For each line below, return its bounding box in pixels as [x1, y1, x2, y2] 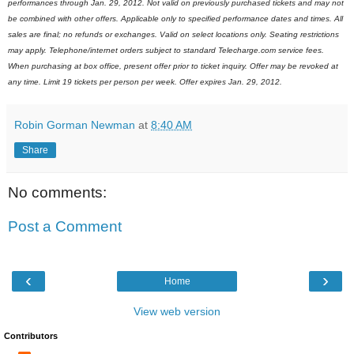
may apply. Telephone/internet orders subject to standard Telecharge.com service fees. [8, 45, 324, 55]
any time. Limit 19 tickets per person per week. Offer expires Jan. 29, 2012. [8, 77, 282, 86]
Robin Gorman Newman [14, 118, 135, 131]
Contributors [4, 330, 58, 341]
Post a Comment [8, 218, 122, 235]
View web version [134, 304, 220, 318]
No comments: [8, 183, 107, 201]
